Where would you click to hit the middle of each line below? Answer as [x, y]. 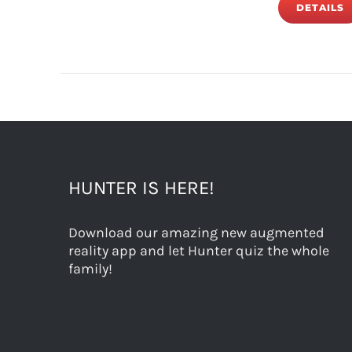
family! [90, 269]
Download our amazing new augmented [196, 233]
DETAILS [321, 7]
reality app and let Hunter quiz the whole [199, 251]
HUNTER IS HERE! [141, 188]
